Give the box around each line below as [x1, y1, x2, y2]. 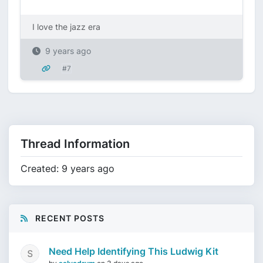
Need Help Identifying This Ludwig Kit [49, 245, 218, 257]
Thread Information [21, 137, 130, 151]
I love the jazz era [32, 22, 100, 32]
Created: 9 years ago [21, 163, 114, 174]
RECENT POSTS [33, 213, 104, 223]
